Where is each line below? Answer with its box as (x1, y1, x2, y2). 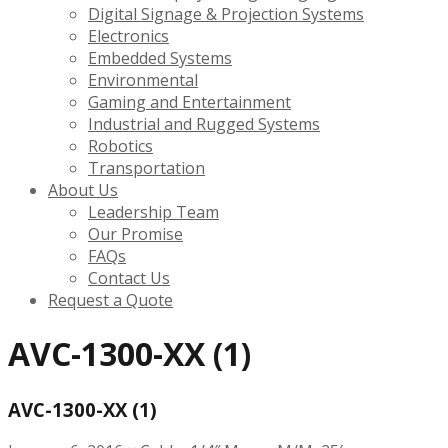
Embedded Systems (88, 46, 232, 69)
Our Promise (88, 222, 183, 245)
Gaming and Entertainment (88, 90, 291, 113)
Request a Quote (48, 288, 173, 311)
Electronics (88, 24, 169, 47)
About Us (48, 178, 118, 201)
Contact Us (88, 266, 170, 289)
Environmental (88, 68, 198, 91)
